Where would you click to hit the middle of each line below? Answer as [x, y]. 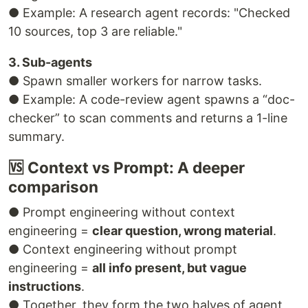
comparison [53, 186]
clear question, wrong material [183, 230]
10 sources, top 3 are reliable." [95, 31]
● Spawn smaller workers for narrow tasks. [135, 80]
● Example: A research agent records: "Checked [149, 12]
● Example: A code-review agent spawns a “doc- [152, 99]
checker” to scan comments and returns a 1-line [148, 118]
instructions [45, 286]
